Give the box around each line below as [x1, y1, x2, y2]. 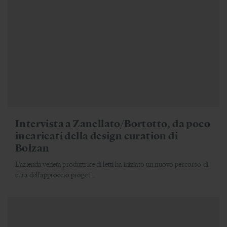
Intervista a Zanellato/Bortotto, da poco [15, 116, 210, 130]
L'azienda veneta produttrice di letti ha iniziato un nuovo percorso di [15, 159, 208, 169]
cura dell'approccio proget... [15, 170, 95, 180]
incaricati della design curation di [15, 128, 178, 142]
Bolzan [15, 140, 50, 155]
